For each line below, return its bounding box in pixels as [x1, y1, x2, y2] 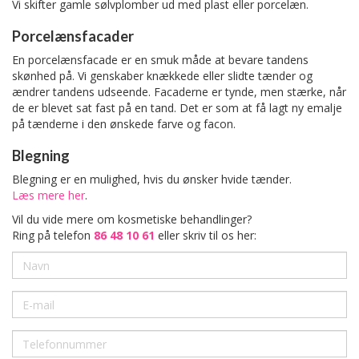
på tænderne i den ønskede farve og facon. [12, 116, 236, 132]
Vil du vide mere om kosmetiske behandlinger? [12, 212, 252, 228]
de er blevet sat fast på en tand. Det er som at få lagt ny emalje [12, 100, 342, 116]
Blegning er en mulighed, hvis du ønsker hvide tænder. [12, 171, 292, 188]
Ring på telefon [12, 228, 94, 244]
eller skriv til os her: [155, 228, 256, 244]
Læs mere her [12, 188, 85, 204]
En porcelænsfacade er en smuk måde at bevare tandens [12, 52, 309, 68]
